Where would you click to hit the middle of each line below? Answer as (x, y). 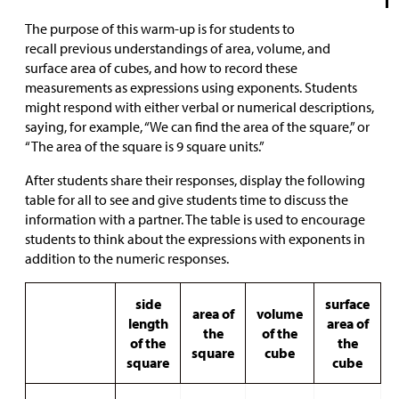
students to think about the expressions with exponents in (195, 239)
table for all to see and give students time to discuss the (187, 199)
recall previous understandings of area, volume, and (178, 48)
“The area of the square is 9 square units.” (145, 146)
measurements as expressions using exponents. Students (191, 87)
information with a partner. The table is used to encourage (195, 219)
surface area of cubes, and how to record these (161, 68)
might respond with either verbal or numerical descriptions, (199, 107)
